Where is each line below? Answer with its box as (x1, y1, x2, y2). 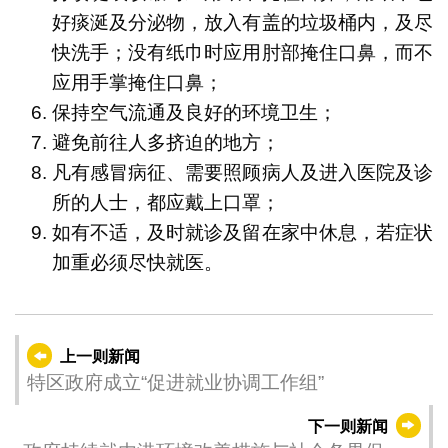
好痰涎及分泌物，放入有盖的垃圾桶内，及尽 (51, 11, 434, 33)
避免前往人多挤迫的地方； (51, 131, 280, 153)
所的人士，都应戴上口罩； (51, 191, 280, 213)
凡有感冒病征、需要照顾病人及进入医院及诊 (51, 161, 434, 183)
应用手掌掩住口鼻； (51, 71, 223, 93)
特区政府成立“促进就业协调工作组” (26, 371, 324, 393)
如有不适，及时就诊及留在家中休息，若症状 (51, 221, 434, 243)
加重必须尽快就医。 (51, 251, 223, 273)
